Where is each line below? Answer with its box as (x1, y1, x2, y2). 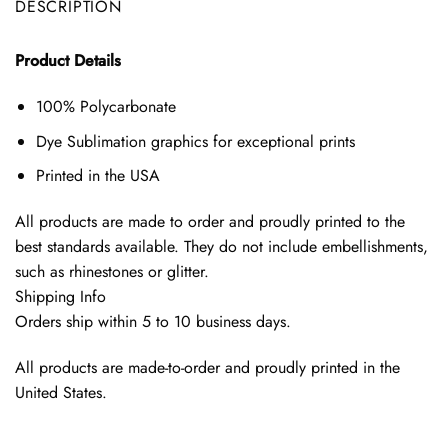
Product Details (15, 49, 121, 73)
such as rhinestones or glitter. (15, 260, 209, 284)
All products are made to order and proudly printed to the (15, 210, 405, 234)
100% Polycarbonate (35, 95, 176, 119)
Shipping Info (15, 285, 106, 309)
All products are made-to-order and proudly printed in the (15, 355, 400, 379)
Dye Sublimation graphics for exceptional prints (35, 129, 355, 153)
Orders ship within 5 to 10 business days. (15, 310, 291, 334)
